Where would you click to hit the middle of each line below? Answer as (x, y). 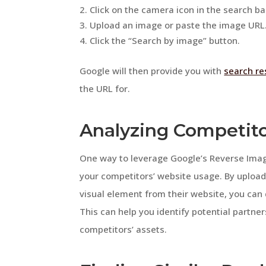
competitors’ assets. (123, 229)
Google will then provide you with (152, 71)
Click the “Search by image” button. (165, 41)
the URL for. (105, 89)
